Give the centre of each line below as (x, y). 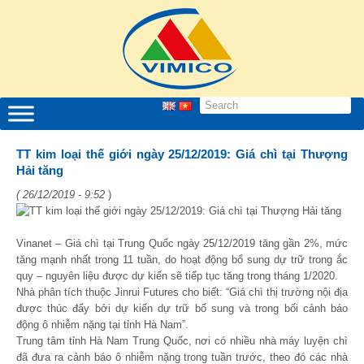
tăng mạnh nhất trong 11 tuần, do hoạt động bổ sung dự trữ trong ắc (182, 260)
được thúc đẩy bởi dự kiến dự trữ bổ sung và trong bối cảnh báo (182, 308)
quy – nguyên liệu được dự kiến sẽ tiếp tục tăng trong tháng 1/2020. (177, 276)
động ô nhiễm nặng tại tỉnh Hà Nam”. (102, 325)
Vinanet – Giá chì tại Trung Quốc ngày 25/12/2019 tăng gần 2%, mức (182, 243)
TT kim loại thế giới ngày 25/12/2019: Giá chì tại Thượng (182, 154)
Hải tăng (40, 170)
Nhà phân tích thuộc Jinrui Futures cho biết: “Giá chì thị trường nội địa (182, 292)
